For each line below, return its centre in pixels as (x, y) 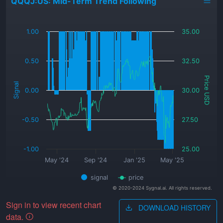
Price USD (207, 90)
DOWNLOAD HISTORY (173, 208)
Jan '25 (135, 160)
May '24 (57, 160)
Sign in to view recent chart (54, 205)
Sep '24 (96, 160)
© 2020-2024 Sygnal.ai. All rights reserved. (162, 188)
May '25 (172, 160)
